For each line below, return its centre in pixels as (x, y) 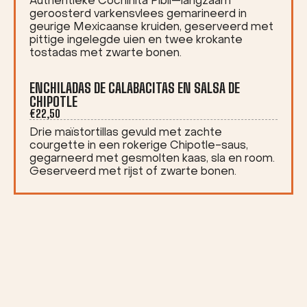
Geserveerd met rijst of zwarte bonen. (133, 172)
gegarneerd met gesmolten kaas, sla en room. (152, 159)
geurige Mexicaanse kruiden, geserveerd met (151, 27)
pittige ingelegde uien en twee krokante (136, 40)
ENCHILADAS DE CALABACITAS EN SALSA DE (135, 88)
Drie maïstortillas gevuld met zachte (126, 133)
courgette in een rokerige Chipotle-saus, (139, 146)
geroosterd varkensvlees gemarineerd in (138, 14)
